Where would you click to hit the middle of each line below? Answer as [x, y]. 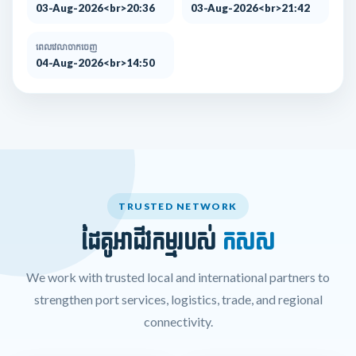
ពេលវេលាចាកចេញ [66, 47]
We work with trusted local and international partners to [178, 277]
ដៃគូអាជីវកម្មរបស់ [152, 241]
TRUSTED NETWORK [178, 206]
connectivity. [178, 321]
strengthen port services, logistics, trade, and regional [178, 299]
